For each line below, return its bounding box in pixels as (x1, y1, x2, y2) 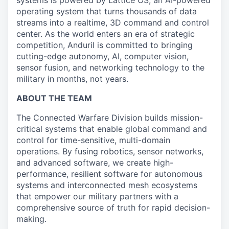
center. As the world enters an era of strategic (16, 29, 195, 39)
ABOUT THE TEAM (16, 93, 92, 103)
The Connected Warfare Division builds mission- (16, 112, 203, 123)
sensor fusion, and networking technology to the (16, 62, 204, 73)
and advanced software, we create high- (16, 157, 173, 168)
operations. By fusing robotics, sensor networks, (16, 146, 203, 156)
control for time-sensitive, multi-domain (16, 135, 170, 145)
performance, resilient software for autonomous (16, 169, 202, 179)
